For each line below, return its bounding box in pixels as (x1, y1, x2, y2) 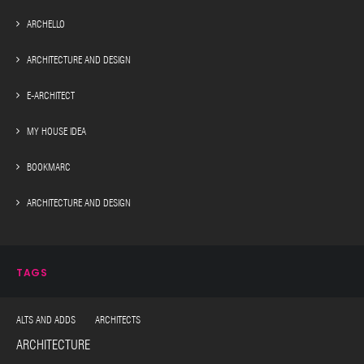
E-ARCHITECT (27, 89, 75, 102)
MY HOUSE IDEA (27, 125, 86, 137)
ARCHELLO (27, 18, 65, 30)
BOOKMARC (27, 161, 71, 173)
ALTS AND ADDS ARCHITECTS (16, 314, 141, 326)
